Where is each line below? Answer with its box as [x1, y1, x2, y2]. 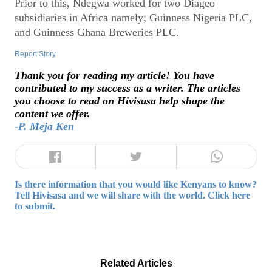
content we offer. [15, 107, 90, 120]
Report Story [15, 50, 56, 59]
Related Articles [100, 258, 172, 269]
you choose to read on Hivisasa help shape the [15, 94, 225, 107]
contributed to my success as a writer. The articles [15, 81, 240, 94]
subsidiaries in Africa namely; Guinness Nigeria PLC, [15, 11, 252, 24]
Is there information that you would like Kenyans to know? [15, 178, 257, 189]
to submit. [15, 200, 55, 211]
